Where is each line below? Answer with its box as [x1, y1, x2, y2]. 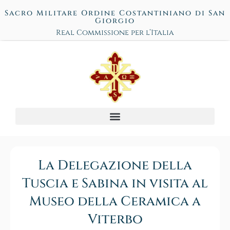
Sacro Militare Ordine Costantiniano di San [5, 8, 225, 18]
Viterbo [87, 210, 143, 229]
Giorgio [95, 16, 135, 26]
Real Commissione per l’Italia [56, 28, 174, 37]
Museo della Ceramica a [29, 193, 201, 211]
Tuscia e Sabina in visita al [22, 175, 208, 193]
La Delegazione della [38, 157, 192, 175]
